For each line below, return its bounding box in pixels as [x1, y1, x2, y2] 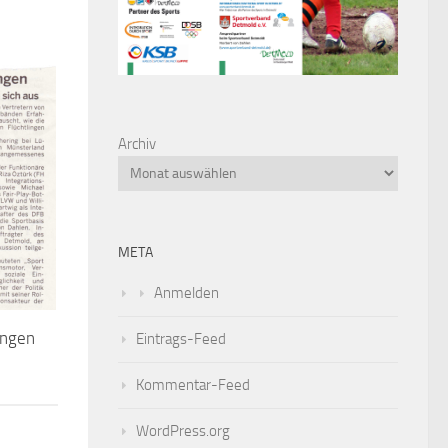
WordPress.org [136, 422, 230, 441]
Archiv [118, 135, 156, 154]
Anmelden [154, 284, 219, 303]
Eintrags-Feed [136, 330, 226, 349]
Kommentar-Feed [136, 376, 250, 395]
